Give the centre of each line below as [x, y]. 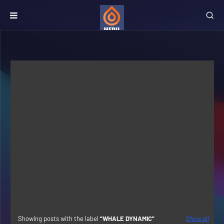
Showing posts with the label [59, 218]
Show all [197, 218]
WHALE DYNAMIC [127, 218]
